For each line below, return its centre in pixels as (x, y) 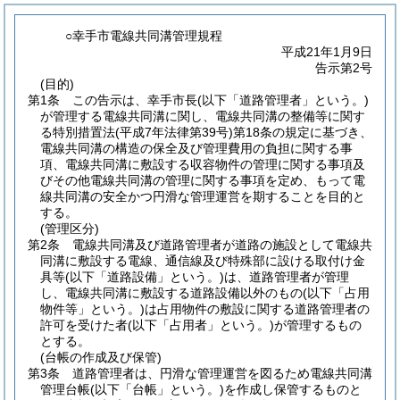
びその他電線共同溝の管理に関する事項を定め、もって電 (203, 180)
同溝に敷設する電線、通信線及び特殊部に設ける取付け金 (203, 261)
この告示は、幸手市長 (135, 100)
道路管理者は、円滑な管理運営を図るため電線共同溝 (222, 373)
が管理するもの (318, 325)
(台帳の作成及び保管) (101, 357)
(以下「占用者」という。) (201, 325)
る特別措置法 (78, 132)
